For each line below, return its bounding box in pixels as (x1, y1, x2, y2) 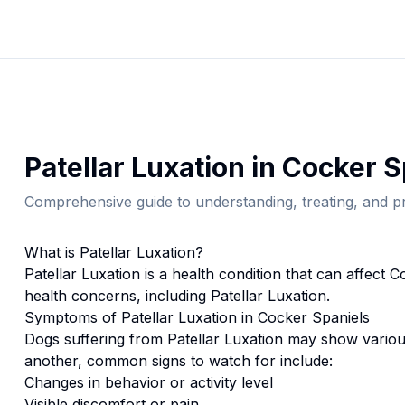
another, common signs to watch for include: (24, 352, 333, 370)
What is (24, 243, 80, 261)
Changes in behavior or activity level (24, 373, 273, 391)
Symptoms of (24, 308, 121, 326)
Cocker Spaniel (257, 308, 363, 326)
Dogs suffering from (24, 330, 167, 348)
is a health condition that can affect (139, 265, 390, 283)
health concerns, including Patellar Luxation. (24, 287, 330, 305)
